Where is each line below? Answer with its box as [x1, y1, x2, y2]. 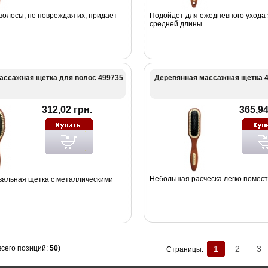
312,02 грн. [41, 104, 92, 115]
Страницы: [166, 245, 207, 254]
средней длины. [149, 19, 204, 28]
